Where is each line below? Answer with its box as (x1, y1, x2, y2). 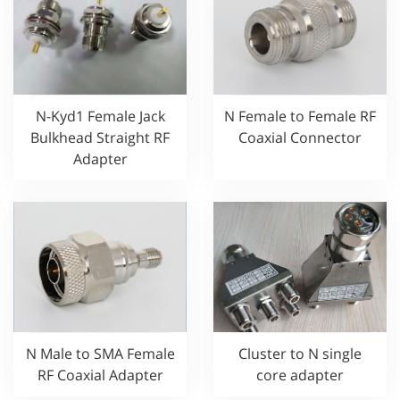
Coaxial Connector (238, 128, 362, 148)
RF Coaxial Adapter (37, 364, 163, 385)
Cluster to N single (238, 343, 362, 363)
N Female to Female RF (224, 106, 376, 127)
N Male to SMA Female (25, 343, 175, 363)
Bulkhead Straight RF (30, 128, 170, 147)
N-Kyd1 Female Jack (35, 106, 165, 126)
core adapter (256, 364, 344, 385)
